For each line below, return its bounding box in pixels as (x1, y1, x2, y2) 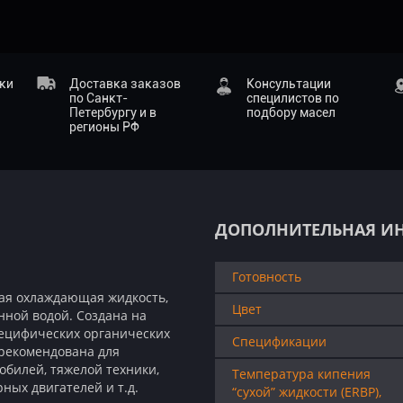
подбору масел (246, 105, 336, 120)
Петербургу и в (68, 105, 157, 120)
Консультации (246, 76, 331, 91)
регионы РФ (68, 120, 139, 134)
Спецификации (232, 333, 327, 350)
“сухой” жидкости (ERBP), (232, 383, 381, 400)
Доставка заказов (68, 76, 181, 91)
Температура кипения (232, 365, 371, 382)
